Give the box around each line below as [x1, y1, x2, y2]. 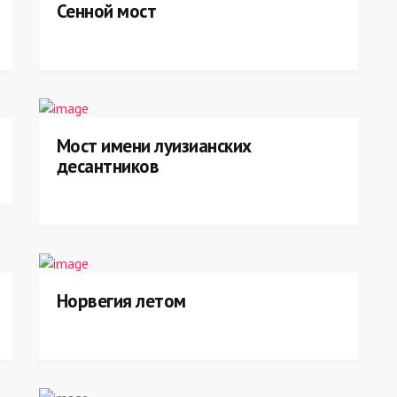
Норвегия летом [57, 289, 186, 313]
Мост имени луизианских [57, 134, 252, 158]
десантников [57, 154, 160, 178]
